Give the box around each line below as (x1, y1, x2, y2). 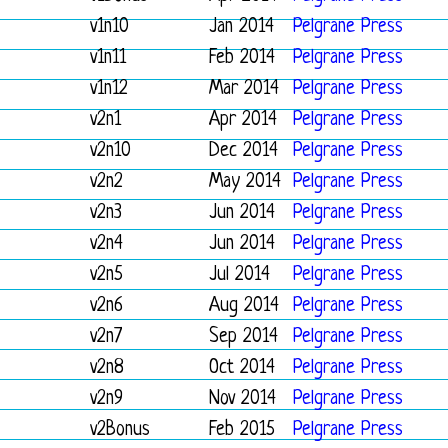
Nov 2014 (209, 389, 276, 410)
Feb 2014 (209, 48, 275, 69)
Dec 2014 (209, 141, 278, 162)
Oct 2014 (209, 358, 275, 379)
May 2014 (209, 172, 281, 193)
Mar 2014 (209, 79, 279, 100)
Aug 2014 (209, 296, 279, 317)
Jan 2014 (209, 17, 274, 38)
